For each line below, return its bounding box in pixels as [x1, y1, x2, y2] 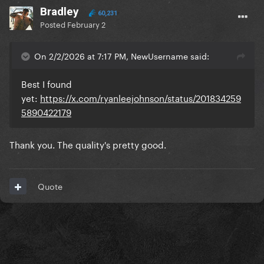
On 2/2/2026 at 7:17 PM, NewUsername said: [34, 49, 209, 62]
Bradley [40, 5, 79, 19]
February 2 [67, 18, 105, 30]
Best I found [21, 76, 72, 91]
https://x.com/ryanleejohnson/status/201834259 [40, 90, 241, 105]
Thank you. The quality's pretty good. [9, 137, 166, 151]
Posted [40, 18, 67, 30]
